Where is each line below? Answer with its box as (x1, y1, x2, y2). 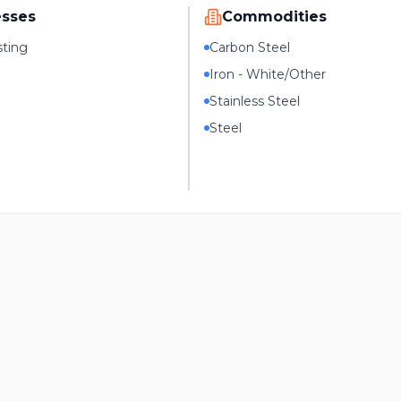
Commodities (222, 8, 328, 25)
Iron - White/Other (209, 66, 327, 82)
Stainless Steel (209, 93, 301, 109)
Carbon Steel (209, 39, 291, 55)
